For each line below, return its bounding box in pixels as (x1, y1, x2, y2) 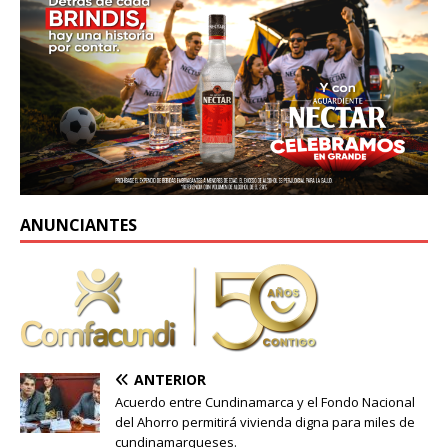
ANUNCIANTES (20, 214, 137, 237)
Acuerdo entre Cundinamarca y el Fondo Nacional (115, 393, 415, 412)
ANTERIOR (134, 370, 206, 390)
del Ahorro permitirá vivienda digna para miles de (115, 413, 415, 432)
